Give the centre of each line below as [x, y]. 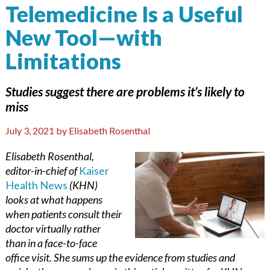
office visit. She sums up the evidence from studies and [120, 257]
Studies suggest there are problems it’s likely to [125, 91]
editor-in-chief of [42, 170]
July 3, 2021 [30, 130]
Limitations [63, 61]
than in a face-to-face [51, 243]
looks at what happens [54, 199]
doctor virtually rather [53, 228]
